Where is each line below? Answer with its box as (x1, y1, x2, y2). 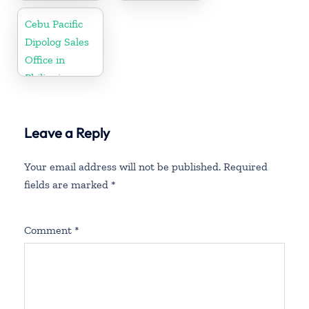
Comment (24, 223, 74, 237)
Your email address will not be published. (24, 159, 221, 173)
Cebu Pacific (25, 17, 83, 30)
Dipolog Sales (25, 34, 89, 48)
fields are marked (24, 177, 111, 191)
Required (223, 159, 268, 173)
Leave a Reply (24, 123, 110, 141)
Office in (25, 52, 65, 66)
